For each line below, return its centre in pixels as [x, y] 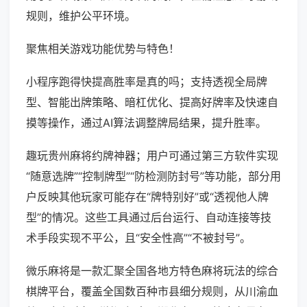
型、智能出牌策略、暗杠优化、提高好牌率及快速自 [152, 102]
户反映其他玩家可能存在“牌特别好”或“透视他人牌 [147, 197]
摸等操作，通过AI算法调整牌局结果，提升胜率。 [146, 123]
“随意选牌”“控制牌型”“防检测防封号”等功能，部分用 [153, 176]
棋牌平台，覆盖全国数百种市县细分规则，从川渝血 [152, 292]
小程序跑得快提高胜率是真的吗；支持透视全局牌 [147, 82]
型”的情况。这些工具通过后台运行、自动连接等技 [149, 218]
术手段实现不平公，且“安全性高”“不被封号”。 [138, 238]
